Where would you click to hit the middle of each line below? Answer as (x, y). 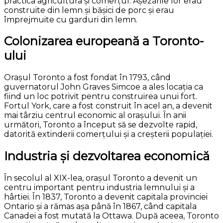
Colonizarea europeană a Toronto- (104, 41)
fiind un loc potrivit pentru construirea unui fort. (101, 97)
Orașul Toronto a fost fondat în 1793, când (87, 78)
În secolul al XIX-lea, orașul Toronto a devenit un (101, 178)
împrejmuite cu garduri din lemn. (71, 19)
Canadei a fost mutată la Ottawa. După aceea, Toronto (111, 216)
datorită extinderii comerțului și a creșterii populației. (109, 134)
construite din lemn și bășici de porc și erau (89, 10)
